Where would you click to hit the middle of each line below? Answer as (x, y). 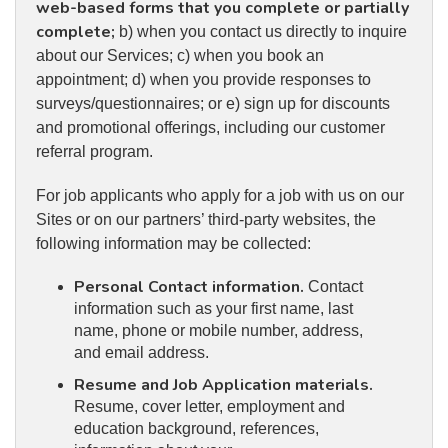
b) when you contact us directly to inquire (261, 32)
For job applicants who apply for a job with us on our (220, 196)
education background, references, (196, 429)
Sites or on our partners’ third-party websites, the (206, 220)
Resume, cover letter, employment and (209, 407)
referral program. (94, 152)
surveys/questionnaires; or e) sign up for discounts (213, 104)
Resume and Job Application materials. (223, 385)
